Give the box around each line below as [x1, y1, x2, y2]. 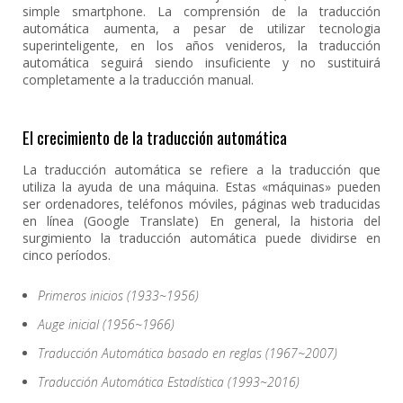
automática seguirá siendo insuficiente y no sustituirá [22, 54, 381, 71]
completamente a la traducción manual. [22, 71, 255, 88]
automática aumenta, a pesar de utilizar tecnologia [22, 20, 381, 37]
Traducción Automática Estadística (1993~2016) [38, 373, 300, 390]
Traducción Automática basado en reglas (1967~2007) [38, 345, 338, 362]
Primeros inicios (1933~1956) [38, 287, 200, 304]
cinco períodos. [22, 246, 112, 264]
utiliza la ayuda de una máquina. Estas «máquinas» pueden [22, 178, 381, 195]
